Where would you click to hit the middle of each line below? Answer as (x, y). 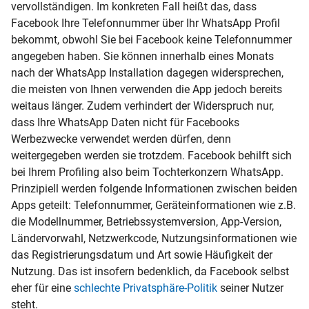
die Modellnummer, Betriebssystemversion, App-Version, (146, 221)
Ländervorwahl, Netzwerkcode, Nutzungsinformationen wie (154, 238)
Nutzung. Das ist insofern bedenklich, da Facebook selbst (150, 271)
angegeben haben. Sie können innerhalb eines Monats (142, 56)
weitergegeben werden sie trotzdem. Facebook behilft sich (151, 155)
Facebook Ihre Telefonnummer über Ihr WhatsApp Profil (146, 23)
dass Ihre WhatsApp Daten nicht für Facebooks (125, 122)
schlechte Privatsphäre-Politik (146, 288)
